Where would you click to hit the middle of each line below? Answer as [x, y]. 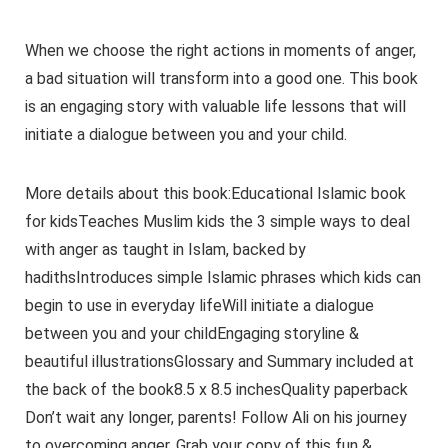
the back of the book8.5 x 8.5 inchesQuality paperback [216, 389]
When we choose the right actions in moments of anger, [220, 50]
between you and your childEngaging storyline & [191, 333]
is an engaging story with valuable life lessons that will [215, 106]
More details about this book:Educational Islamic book [215, 193]
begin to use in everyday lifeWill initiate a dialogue [199, 305]
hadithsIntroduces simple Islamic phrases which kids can [222, 277]
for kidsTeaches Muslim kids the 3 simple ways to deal [217, 221]
